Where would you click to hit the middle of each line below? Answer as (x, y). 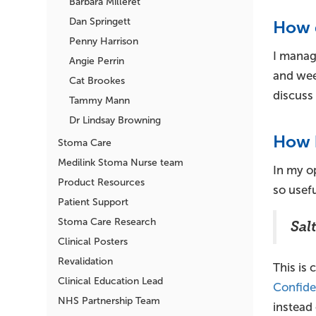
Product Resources (101, 182)
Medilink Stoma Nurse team (121, 162)
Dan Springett (100, 21)
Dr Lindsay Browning (115, 120)
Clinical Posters (93, 241)
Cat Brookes (97, 80)
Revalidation (85, 261)
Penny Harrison (104, 41)
